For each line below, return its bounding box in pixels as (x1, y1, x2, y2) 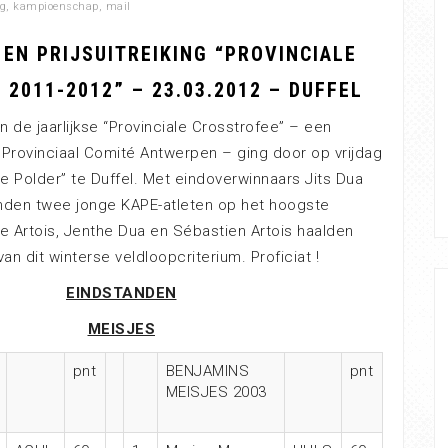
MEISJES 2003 (165, 383, 267, 401)
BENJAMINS (165, 362, 249, 380)
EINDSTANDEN (66, 284, 177, 302)
